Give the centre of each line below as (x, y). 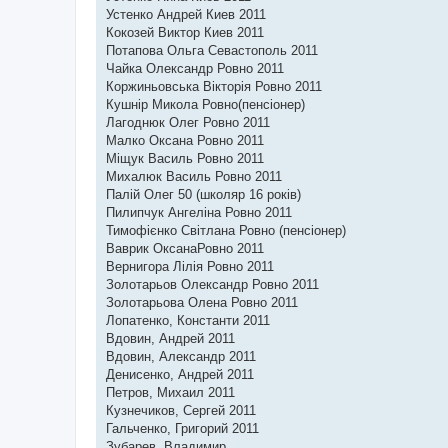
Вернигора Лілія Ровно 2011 (190, 266)
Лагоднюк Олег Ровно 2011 (188, 122)
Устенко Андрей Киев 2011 (186, 14)
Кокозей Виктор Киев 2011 (185, 32)
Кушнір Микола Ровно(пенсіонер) (205, 104)
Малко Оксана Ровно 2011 (185, 140)
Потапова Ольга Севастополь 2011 (212, 50)
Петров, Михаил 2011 (170, 392)
